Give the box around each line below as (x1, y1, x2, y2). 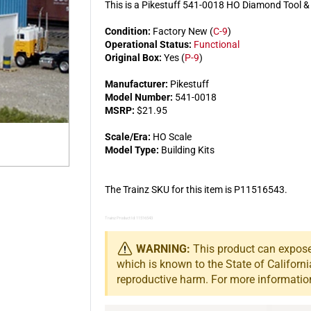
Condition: (105, 25, 151, 37)
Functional (194, 38, 239, 50)
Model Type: (105, 144, 159, 155)
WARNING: (135, 242, 190, 255)
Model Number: (105, 91, 173, 103)
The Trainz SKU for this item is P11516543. (105, 183, 287, 195)
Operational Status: (105, 38, 192, 50)
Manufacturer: (105, 78, 168, 90)
